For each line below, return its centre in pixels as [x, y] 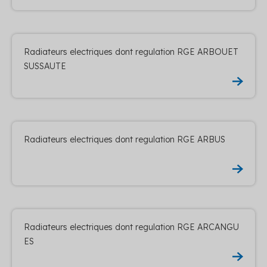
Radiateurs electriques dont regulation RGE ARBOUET [131, 52]
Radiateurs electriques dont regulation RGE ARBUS [125, 139]
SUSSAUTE [45, 66]
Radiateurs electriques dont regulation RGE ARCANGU [131, 227]
